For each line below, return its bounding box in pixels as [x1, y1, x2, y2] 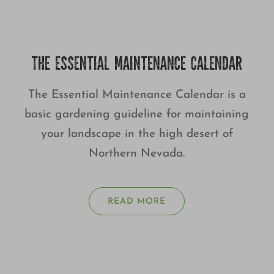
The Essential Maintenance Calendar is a [28, 89, 246, 102]
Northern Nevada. [89, 148, 185, 160]
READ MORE [108, 197, 166, 207]
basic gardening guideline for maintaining [24, 109, 250, 121]
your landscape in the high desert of [40, 128, 233, 141]
